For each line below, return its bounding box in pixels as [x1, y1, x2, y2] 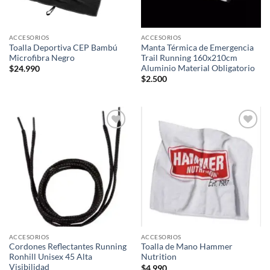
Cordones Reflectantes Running [8, 242, 127, 252]
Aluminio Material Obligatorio [140, 63, 255, 73]
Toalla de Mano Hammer [140, 242, 233, 252]
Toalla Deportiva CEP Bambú [8, 42, 118, 52]
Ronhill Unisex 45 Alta [8, 252, 92, 262]
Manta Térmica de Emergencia [140, 42, 254, 52]
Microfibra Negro [8, 52, 75, 63]
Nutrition [140, 252, 177, 262]
